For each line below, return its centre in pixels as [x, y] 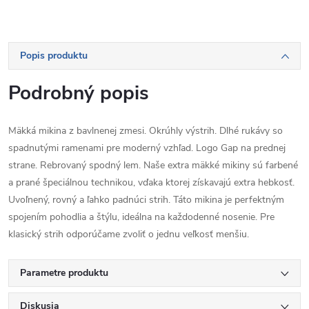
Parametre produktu [64, 273]
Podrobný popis [79, 93]
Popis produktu [54, 56]
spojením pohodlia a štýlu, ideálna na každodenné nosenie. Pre [141, 217]
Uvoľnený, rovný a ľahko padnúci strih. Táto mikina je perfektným [146, 200]
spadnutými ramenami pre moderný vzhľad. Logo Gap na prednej [147, 148]
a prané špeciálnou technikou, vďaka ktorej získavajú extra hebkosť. [151, 182]
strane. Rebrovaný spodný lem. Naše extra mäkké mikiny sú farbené [153, 165]
